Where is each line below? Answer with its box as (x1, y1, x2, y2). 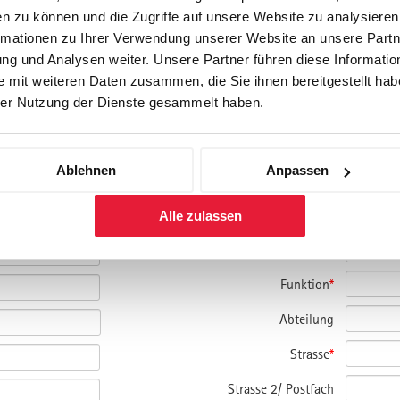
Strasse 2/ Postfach (227, 379, 334, 396)
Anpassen (265, 162, 329, 179)
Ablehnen (56, 162, 116, 179)
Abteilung (279, 310, 334, 327)
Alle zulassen (158, 208, 242, 224)
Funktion (279, 275, 329, 292)
